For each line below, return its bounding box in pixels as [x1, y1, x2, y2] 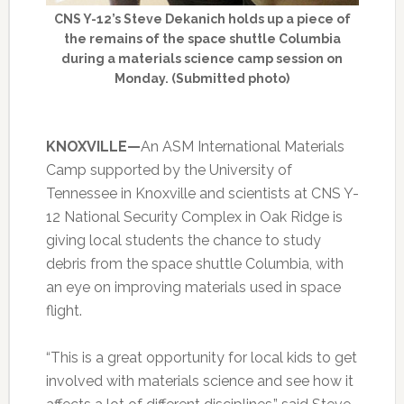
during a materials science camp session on [61, 50, 344, 66]
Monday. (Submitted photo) [115, 70, 290, 86]
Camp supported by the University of [45, 161, 292, 179]
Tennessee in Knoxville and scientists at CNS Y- [45, 184, 359, 202]
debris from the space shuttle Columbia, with [45, 254, 344, 272]
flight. [45, 301, 82, 319]
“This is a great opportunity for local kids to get [45, 348, 357, 366]
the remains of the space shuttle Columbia [63, 31, 341, 46]
